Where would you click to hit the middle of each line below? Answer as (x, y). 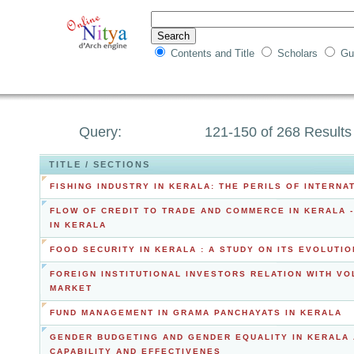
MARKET (71, 288)
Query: (102, 132)
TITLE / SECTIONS (100, 164)
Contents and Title (214, 53)
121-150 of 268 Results (278, 132)
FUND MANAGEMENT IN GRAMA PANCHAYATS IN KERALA (196, 313)
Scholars (299, 53)
